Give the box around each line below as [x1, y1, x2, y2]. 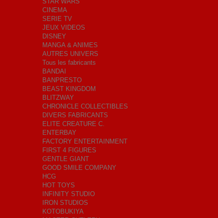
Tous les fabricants [42, 59, 96, 66]
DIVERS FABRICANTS [42, 111, 108, 119]
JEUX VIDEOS [42, 24, 85, 31]
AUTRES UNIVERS [42, 50, 98, 57]
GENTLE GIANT [42, 155, 89, 163]
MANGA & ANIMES [42, 41, 98, 49]
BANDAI [42, 68, 66, 75]
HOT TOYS [42, 182, 75, 189]
